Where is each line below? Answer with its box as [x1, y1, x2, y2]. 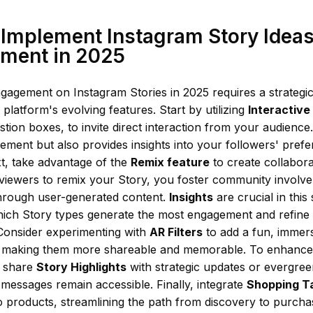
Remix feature [131, 155, 210, 169]
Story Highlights [36, 260, 126, 274]
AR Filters [150, 225, 203, 239]
